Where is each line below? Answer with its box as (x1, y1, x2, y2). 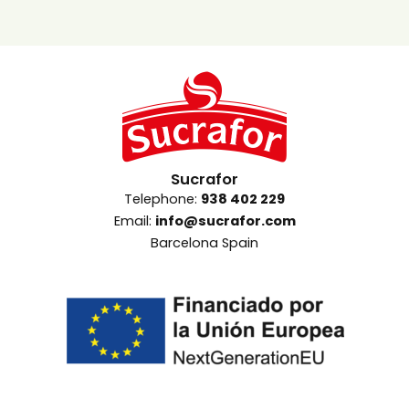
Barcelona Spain (151, 233, 258, 252)
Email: (113, 211, 155, 230)
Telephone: (124, 189, 201, 208)
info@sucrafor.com (154, 211, 296, 230)
